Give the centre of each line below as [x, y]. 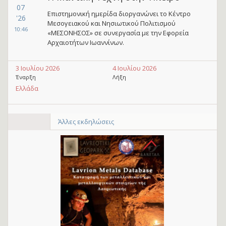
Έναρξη [26, 77]
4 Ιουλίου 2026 [134, 68]
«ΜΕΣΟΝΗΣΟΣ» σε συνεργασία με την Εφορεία [118, 33]
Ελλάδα [27, 88]
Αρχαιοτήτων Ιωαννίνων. [86, 42]
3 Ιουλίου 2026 [38, 68]
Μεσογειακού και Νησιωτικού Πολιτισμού [111, 23]
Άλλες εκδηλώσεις [86, 122]
